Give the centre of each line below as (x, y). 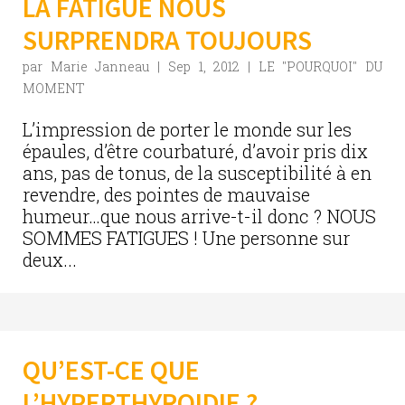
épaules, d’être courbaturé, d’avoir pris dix (195, 151)
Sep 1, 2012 (204, 66)
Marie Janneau (100, 66)
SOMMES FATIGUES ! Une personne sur (186, 238)
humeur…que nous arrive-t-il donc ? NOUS (199, 216)
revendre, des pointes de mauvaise (166, 194)
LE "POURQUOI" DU (320, 66)
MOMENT (54, 88)
